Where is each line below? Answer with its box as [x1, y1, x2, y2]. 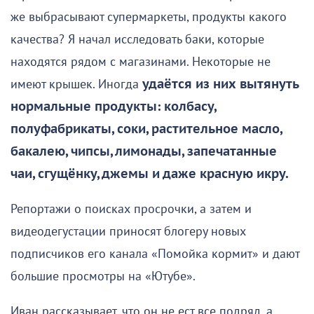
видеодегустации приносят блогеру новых [11, 224, 246, 239]
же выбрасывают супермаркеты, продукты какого [11, 9, 287, 25]
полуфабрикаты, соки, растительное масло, [11, 121, 282, 137]
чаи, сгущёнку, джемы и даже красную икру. [11, 166, 288, 182]
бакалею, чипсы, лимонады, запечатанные [11, 144, 277, 159]
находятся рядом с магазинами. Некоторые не [11, 54, 271, 69]
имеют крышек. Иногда [11, 76, 142, 92]
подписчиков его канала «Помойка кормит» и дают [11, 246, 299, 261]
